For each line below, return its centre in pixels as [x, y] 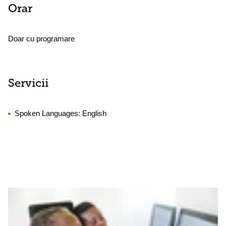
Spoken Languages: [48, 113]
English [94, 113]
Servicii [28, 84]
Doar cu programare [41, 39]
